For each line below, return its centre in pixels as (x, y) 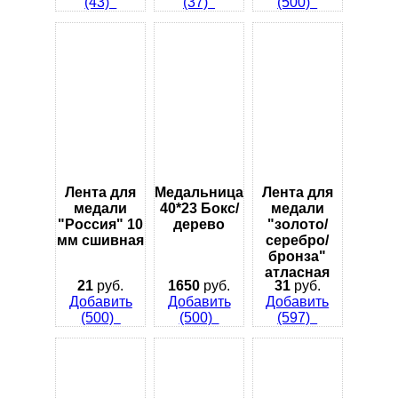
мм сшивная (101, 240)
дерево (199, 224)
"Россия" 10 (101, 224)
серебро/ (298, 240)
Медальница (199, 192)
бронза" (298, 256)
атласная (298, 272)
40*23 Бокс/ (199, 208)
